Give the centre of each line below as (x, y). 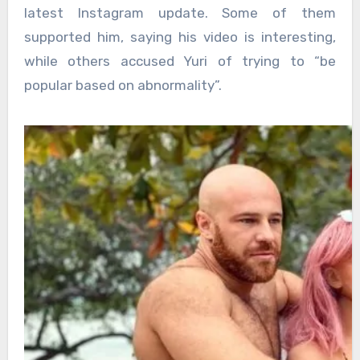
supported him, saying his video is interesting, (180, 37)
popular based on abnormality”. (123, 85)
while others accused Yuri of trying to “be (180, 61)
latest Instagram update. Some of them (180, 12)
